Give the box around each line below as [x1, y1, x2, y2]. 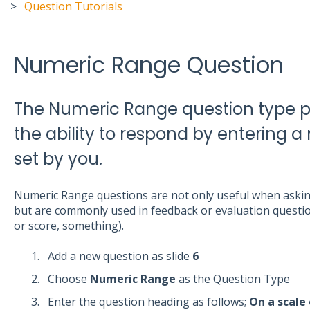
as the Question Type [175, 271, 290, 287]
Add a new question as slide [47, 248, 192, 264]
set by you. [13, 147, 102, 171]
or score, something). [13, 217, 124, 233]
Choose [47, 271, 90, 287]
